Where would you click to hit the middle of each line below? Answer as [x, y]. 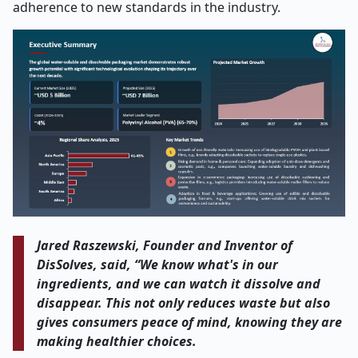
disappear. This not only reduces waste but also [184, 303]
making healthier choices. [117, 341]
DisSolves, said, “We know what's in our [158, 265]
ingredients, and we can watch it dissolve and [179, 284]
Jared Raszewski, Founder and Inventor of [165, 245]
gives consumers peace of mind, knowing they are [190, 322]
